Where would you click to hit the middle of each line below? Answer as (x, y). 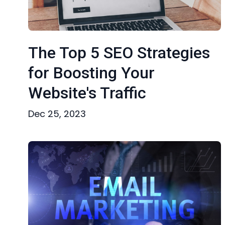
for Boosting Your (91, 73)
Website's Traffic (87, 93)
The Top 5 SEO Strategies (119, 53)
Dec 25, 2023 (57, 114)
